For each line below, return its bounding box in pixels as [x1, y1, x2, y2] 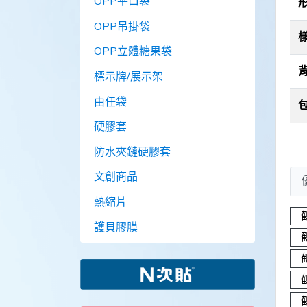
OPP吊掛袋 [94, 19, 150, 34]
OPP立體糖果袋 [94, 44, 172, 60]
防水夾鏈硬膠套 [94, 144, 171, 160]
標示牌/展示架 [94, 69, 163, 85]
